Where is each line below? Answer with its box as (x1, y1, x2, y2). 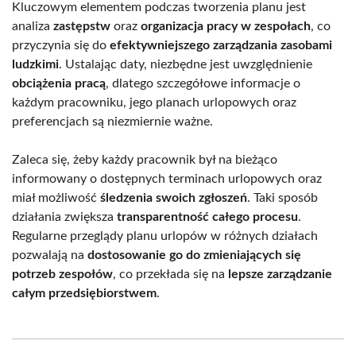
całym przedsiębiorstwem (12, 287, 157, 300)
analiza (12, 20, 53, 33)
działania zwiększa (12, 211, 117, 224)
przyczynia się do (12, 39, 110, 52)
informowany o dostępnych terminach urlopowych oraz (12, 172, 322, 186)
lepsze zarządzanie (228, 268, 332, 281)
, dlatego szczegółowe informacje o (106, 77, 300, 91)
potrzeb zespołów (12, 268, 113, 281)
